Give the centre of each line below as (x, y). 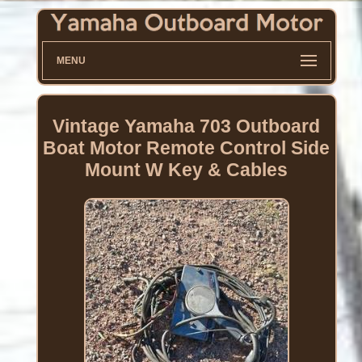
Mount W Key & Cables (187, 170)
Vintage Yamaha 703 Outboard (187, 126)
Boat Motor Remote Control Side (187, 148)
